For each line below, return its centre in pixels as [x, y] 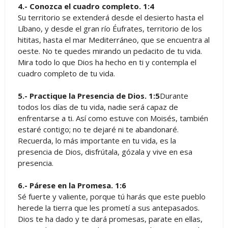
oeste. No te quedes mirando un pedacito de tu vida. [110, 51]
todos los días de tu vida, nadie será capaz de [98, 107]
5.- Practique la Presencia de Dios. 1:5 [89, 95]
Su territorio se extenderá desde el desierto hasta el [110, 17]
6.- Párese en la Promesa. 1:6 [72, 185]
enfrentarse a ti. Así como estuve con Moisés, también [113, 118]
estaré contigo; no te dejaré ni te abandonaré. [98, 129]
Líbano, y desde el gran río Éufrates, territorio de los [110, 28]
